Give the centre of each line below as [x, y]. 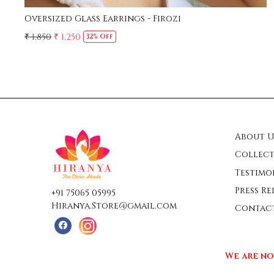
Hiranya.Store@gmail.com [114, 206]
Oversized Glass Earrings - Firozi [102, 18]
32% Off [99, 37]
